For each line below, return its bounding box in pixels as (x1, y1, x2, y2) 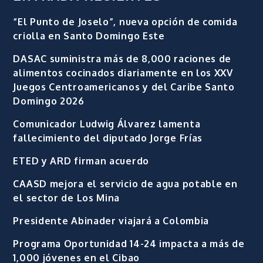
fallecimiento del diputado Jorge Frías (13, 131, 203, 144)
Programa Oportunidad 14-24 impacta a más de (13, 237, 245, 249)
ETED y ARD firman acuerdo (13, 154, 149, 167)
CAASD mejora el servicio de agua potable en (13, 177, 238, 190)
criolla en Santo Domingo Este (13, 29, 165, 42)
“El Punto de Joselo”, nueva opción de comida (13, 15, 238, 28)
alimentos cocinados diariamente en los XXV (13, 66, 233, 79)
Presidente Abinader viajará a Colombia (13, 214, 210, 227)
